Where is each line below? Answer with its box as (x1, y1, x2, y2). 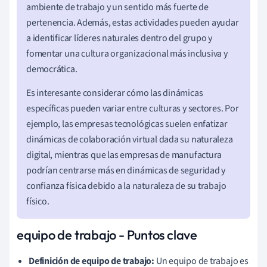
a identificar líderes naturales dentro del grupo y (26, 31, 212, 45)
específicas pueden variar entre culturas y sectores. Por (26, 101, 239, 115)
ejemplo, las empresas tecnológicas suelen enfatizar (26, 117, 228, 131)
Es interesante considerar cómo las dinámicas (26, 86, 203, 100)
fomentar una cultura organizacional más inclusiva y (26, 46, 228, 60)
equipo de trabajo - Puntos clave (17, 226, 197, 243)
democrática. (26, 62, 77, 76)
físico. (26, 194, 49, 208)
